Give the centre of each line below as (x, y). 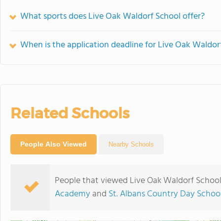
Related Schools (70, 113)
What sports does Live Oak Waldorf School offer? (112, 17)
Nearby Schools (131, 144)
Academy (73, 194)
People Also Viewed (54, 144)
